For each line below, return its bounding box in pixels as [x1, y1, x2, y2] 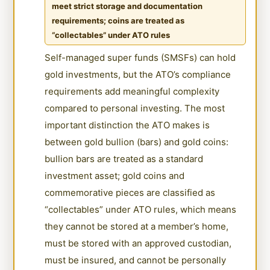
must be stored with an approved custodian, [45, 237, 232, 249]
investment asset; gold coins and [45, 169, 185, 181]
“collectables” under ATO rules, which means [45, 203, 237, 215]
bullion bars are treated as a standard [45, 152, 204, 165]
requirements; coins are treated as [52, 15, 185, 25]
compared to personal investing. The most [45, 102, 225, 114]
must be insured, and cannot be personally [45, 254, 227, 266]
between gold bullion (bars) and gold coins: [45, 136, 229, 148]
